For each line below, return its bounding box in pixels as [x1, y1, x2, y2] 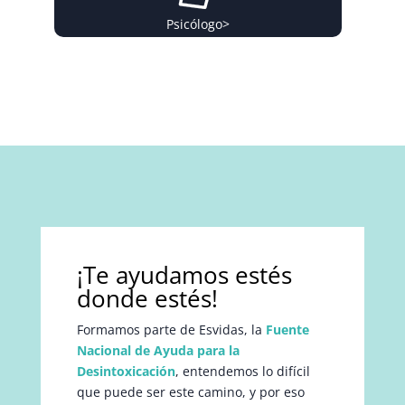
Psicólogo [165, 14, 222, 33]
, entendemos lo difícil [174, 363, 310, 381]
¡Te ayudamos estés [76, 259, 292, 292]
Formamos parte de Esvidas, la [76, 321, 266, 339]
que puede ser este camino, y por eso [76, 383, 305, 401]
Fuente [265, 321, 309, 339]
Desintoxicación [76, 363, 175, 381]
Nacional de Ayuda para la [76, 342, 240, 360]
